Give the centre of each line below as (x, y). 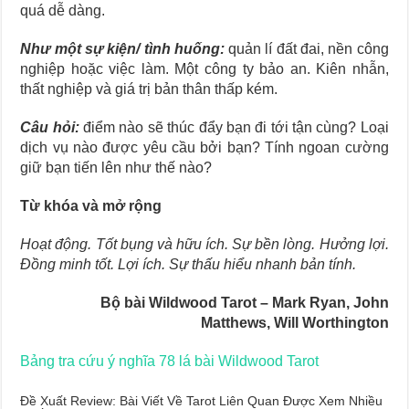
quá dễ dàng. (63, 10)
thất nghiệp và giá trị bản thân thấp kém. (149, 89)
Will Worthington (331, 323)
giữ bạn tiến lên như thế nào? (116, 168)
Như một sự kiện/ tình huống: (122, 49)
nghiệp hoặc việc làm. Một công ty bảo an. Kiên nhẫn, (204, 69)
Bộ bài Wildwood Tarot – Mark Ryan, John (244, 303)
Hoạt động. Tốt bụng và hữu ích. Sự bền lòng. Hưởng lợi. (204, 244)
